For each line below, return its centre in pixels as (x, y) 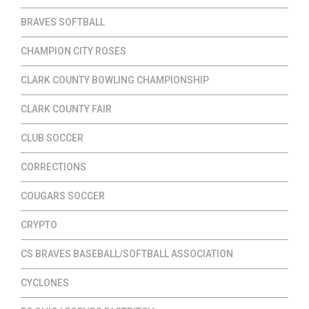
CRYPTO (39, 225)
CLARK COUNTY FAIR (66, 109)
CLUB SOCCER (52, 138)
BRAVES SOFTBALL (63, 22)
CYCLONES (45, 283)
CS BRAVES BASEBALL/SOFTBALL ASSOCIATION (127, 254)
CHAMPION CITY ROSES (73, 51)
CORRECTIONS (53, 167)
